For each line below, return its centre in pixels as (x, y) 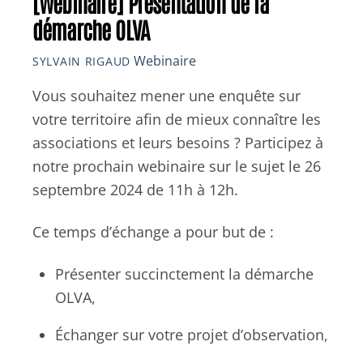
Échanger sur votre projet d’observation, (192, 335)
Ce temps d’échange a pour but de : (153, 231)
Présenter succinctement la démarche (185, 273)
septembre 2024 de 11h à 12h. (135, 189)
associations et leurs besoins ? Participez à (178, 142)
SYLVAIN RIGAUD (81, 61)
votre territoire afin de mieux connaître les (177, 119)
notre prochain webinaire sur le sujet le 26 (177, 166)
